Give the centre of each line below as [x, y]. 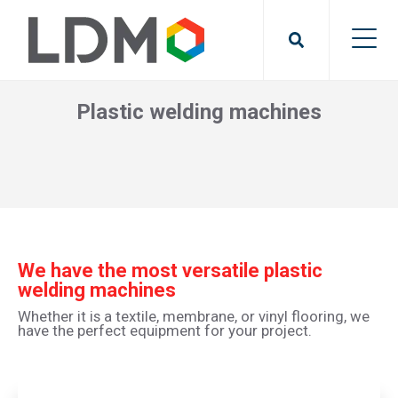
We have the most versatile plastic [170, 270]
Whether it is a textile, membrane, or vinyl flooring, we [194, 316]
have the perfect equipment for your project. [165, 330]
